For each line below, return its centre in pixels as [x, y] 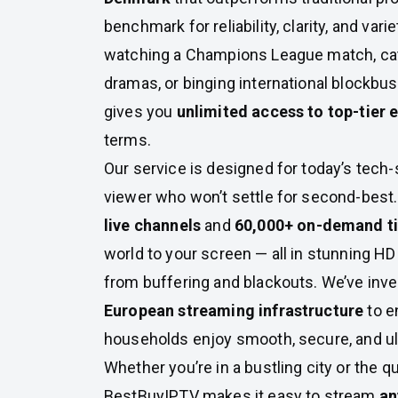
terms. [127, 140]
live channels [153, 225]
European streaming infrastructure [234, 310]
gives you [140, 111]
